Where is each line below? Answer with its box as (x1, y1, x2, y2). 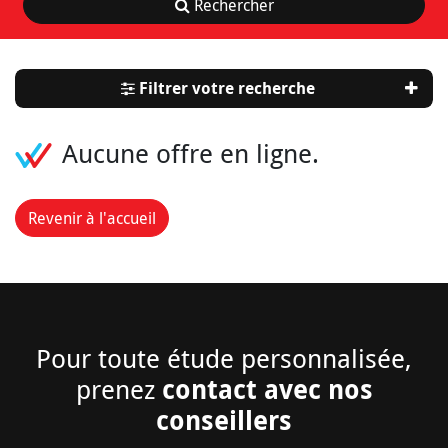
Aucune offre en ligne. (62, 135, 319, 171)
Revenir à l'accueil (28, 206, 156, 229)
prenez (75, 371, 162, 407)
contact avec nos (161, 370, 373, 407)
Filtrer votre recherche (134, 76, 315, 99)
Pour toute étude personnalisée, (36, 340, 412, 376)
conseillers (156, 401, 292, 438)
